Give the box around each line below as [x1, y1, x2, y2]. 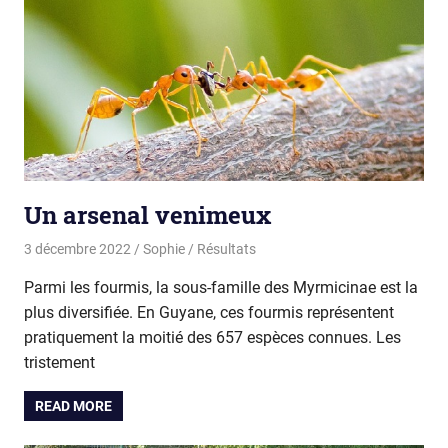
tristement [24, 352, 95, 372]
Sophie [142, 240, 185, 257]
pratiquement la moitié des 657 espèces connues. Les [24, 327, 401, 347]
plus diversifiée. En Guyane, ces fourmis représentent [24, 302, 394, 322]
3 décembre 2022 [24, 240, 131, 257]
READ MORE [35, 397, 113, 414]
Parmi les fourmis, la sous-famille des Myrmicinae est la [24, 277, 418, 297]
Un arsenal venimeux [24, 199, 271, 232]
